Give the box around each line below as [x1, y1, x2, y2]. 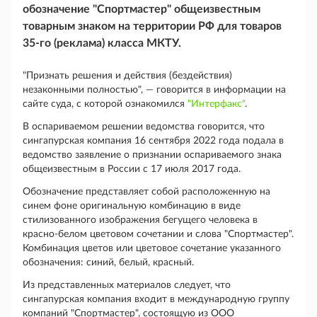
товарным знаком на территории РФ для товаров [23, 21, 282, 32]
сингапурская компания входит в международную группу [23, 294, 289, 304]
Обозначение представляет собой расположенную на [23, 187, 270, 197]
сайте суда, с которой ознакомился [23, 99, 188, 109]
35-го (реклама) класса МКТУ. [23, 38, 181, 49]
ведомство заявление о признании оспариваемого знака [23, 150, 282, 160]
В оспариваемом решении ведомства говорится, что [23, 122, 265, 132]
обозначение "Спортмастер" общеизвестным [23, 4, 260, 15]
